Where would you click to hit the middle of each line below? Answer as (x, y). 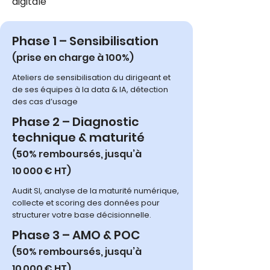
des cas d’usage (45, 102)
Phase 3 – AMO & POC (76, 235)
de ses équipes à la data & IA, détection (90, 89)
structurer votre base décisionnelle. (82, 215)
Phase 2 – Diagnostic (76, 122)
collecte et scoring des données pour (86, 203)
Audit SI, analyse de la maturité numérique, (96, 191)
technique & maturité (78, 137)
